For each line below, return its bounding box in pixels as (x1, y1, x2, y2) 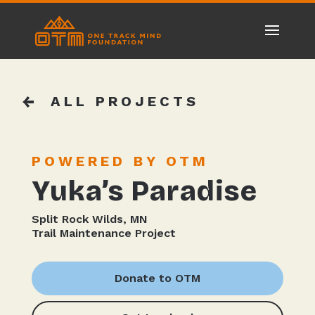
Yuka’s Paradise (31, 174, 257, 208)
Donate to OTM (114, 271, 200, 285)
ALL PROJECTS (51, 93, 199, 110)
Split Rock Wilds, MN (31, 212, 148, 226)
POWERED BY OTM (31, 153, 209, 169)
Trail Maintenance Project (31, 226, 176, 240)
